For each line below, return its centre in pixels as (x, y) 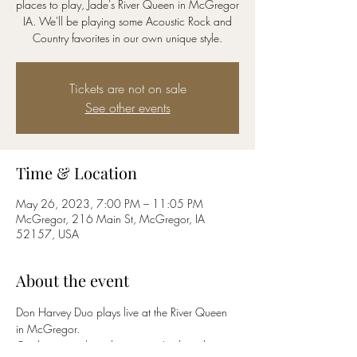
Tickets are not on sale (127, 88)
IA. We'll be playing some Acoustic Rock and (127, 21)
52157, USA (47, 234)
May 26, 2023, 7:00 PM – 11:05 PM (110, 204)
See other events (127, 108)
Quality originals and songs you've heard (112, 345)
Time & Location (76, 173)
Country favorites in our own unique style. (127, 38)
